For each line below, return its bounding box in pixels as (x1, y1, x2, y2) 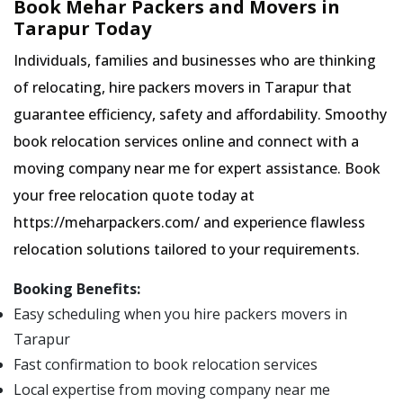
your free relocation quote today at (13, 185, 255, 206)
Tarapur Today (13, 16, 151, 41)
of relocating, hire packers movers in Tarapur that (13, 77, 352, 98)
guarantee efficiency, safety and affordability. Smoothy (13, 104, 387, 125)
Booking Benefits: (13, 279, 140, 300)
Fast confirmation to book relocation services (13, 354, 318, 375)
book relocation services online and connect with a (13, 131, 359, 152)
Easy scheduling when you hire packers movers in (13, 304, 347, 325)
